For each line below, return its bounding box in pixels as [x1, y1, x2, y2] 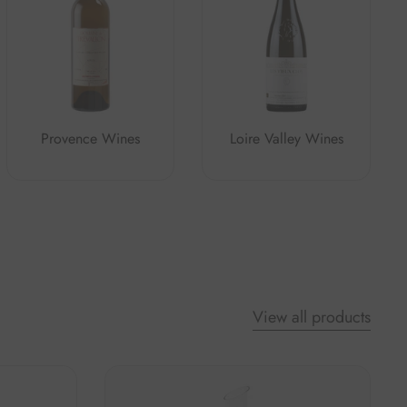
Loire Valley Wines [229, 127, 343, 149]
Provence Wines [40, 127, 140, 149]
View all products [253, 304, 371, 329]
